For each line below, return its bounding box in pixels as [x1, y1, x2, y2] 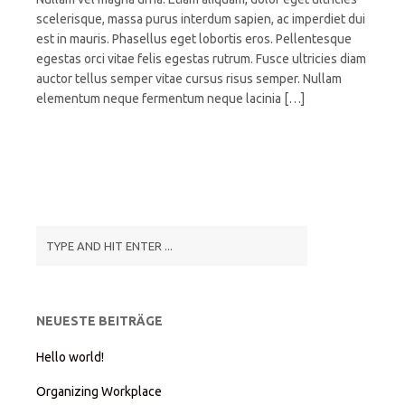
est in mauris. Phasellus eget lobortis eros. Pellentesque [36, 32, 352, 47]
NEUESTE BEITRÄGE [36, 314, 163, 329]
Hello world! [36, 350, 104, 365]
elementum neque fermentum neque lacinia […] [36, 91, 305, 107]
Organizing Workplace [36, 384, 162, 400]
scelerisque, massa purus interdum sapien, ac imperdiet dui [36, 12, 365, 27]
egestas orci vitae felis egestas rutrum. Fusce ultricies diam [36, 52, 366, 67]
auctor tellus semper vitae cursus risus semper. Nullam [36, 71, 342, 87]
